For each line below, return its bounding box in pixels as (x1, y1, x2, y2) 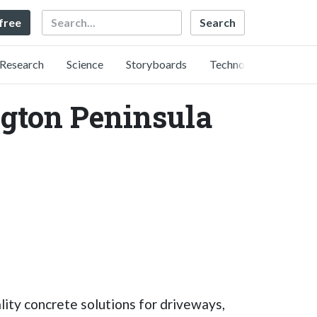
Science (67, 57, 103, 71)
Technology (209, 57, 266, 71)
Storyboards (126, 57, 187, 71)
